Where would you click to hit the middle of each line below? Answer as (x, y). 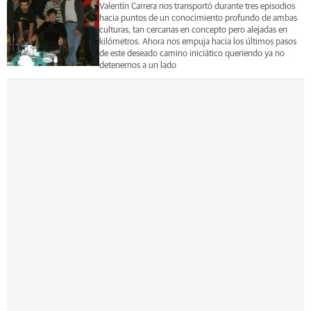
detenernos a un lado (137, 65)
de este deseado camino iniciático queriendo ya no (192, 53)
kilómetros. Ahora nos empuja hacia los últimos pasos (197, 42)
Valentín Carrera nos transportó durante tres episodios (197, 6)
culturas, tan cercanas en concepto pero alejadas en (193, 30)
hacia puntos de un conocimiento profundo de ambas (198, 18)
